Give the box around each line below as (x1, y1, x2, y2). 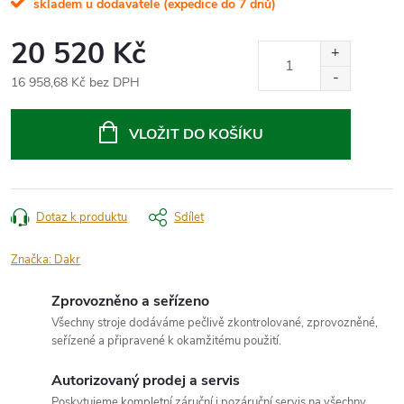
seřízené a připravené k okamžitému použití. (51, 332, 281, 349)
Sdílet (174, 208, 204, 225)
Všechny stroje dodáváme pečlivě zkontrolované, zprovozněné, (51, 314, 378, 331)
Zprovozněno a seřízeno (51, 290, 209, 311)
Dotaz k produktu (36, 208, 127, 225)
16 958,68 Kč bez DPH (11, 73, 140, 91)
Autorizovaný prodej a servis (51, 370, 240, 390)
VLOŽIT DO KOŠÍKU (128, 124, 263, 144)
